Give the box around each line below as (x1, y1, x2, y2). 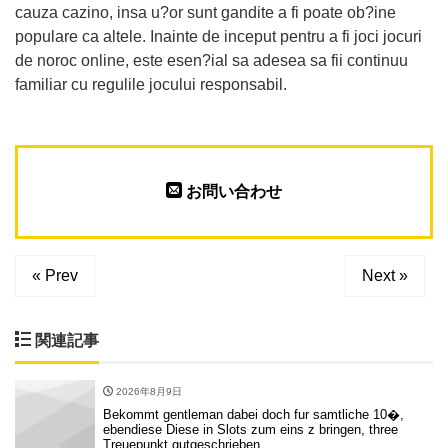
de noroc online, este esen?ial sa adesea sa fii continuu (15, 51, 408, 69)
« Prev (32, 266, 78, 284)
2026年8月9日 (113, 385, 182, 397)
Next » (362, 266, 408, 284)
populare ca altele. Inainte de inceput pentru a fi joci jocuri (15, 27, 422, 45)
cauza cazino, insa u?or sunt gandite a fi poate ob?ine (15, 3, 396, 21)
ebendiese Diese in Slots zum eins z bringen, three (103, 421, 398, 437)
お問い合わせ (182, 182, 282, 200)
